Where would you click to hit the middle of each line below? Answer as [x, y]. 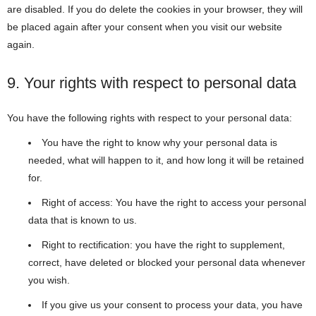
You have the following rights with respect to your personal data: [150, 118]
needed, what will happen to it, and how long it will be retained [166, 160]
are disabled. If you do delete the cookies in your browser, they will [155, 9]
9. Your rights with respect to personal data [152, 83]
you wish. [49, 280]
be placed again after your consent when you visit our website [145, 27]
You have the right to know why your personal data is [159, 142]
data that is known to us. [83, 220]
